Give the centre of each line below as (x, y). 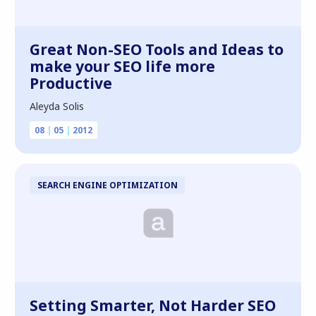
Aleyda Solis (57, 106)
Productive (71, 83)
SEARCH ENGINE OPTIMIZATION (107, 184)
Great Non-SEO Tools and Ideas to (157, 49)
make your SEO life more (122, 66)
